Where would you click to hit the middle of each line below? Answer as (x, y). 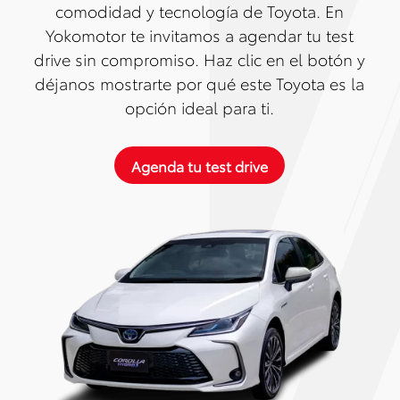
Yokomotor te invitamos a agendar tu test (200, 34)
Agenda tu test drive (200, 165)
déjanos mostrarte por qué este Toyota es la (200, 83)
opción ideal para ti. (200, 107)
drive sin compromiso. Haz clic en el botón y (200, 58)
